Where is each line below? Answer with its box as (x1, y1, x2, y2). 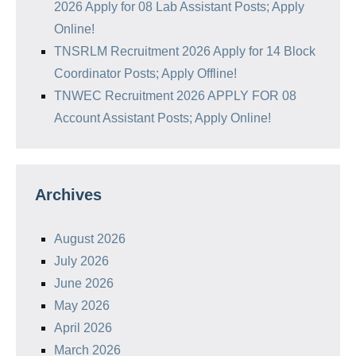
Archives (35, 186, 102, 203)
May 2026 (54, 299, 110, 312)
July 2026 (54, 254, 109, 268)
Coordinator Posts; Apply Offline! (54, 67, 237, 80)
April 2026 (54, 321, 112, 335)
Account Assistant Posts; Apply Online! (54, 111, 271, 125)
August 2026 (54, 232, 126, 246)
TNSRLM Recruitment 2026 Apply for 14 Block (54, 44, 315, 58)
